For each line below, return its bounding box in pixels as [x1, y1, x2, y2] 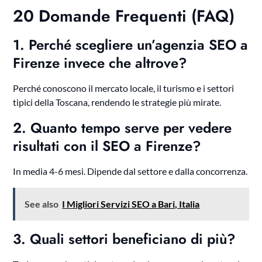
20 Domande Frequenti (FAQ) [13, 4, 235, 29]
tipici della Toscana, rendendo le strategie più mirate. [13, 96, 222, 108]
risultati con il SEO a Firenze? [13, 136, 202, 157]
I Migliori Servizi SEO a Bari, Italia [62, 198, 200, 210]
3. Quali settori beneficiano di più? [13, 229, 236, 250]
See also [25, 198, 59, 210]
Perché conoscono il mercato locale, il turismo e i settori [13, 82, 235, 94]
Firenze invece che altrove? [13, 53, 188, 74]
